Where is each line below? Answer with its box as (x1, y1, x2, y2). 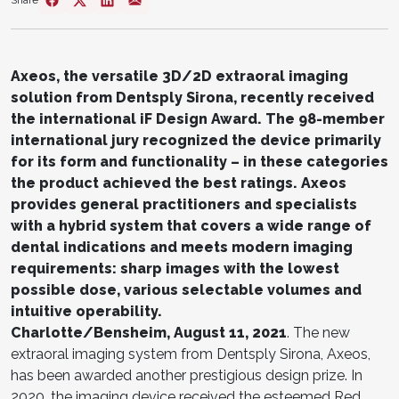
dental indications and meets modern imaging (11, 238, 353, 256)
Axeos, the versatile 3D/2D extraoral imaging (11, 67, 348, 85)
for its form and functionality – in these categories (11, 152, 388, 170)
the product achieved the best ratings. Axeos (11, 174, 346, 191)
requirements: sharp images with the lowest (11, 259, 339, 277)
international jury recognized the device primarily (11, 131, 381, 149)
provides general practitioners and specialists (11, 195, 357, 213)
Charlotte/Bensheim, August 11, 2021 (11, 323, 287, 341)
